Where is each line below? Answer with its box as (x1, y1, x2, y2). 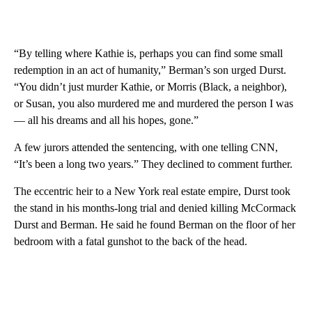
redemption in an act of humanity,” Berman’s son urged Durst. (14, 63, 286, 76)
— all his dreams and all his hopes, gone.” (14, 114, 198, 126)
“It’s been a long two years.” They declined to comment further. (14, 157, 292, 170)
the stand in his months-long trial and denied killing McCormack (14, 201, 296, 214)
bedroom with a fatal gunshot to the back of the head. (14, 235, 247, 247)
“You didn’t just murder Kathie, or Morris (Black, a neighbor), (14, 80, 287, 93)
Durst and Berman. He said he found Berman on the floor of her (14, 218, 295, 231)
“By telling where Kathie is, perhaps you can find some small (14, 47, 283, 59)
